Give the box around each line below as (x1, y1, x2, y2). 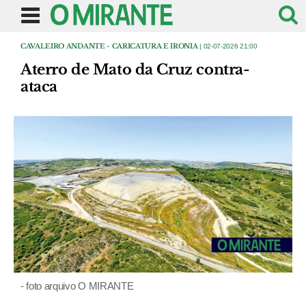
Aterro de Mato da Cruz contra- (20, 61, 250, 79)
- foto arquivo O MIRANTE (20, 280, 134, 292)
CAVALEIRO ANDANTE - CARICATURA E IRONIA (20, 42, 198, 51)
